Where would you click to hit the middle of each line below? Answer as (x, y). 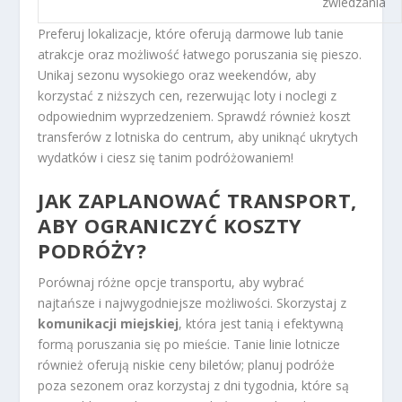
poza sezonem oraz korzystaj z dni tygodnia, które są (194, 385)
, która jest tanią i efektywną (262, 323)
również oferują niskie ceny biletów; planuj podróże (187, 364)
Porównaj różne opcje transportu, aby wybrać (171, 282)
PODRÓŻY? (92, 250)
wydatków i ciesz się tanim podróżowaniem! (166, 157)
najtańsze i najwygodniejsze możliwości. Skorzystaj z (192, 302)
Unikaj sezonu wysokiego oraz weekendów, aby (177, 74)
